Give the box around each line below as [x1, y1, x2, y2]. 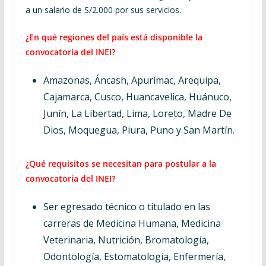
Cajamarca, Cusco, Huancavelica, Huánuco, [43, 90, 232, 103]
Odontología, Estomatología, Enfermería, [43, 250, 226, 263]
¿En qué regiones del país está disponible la [25, 31, 202, 43]
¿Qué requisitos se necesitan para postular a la [25, 158, 216, 169]
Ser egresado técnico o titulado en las [43, 200, 210, 213]
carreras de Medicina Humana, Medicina [43, 217, 221, 230]
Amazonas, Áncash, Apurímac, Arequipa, [43, 74, 221, 87]
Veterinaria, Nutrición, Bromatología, [43, 233, 209, 246]
